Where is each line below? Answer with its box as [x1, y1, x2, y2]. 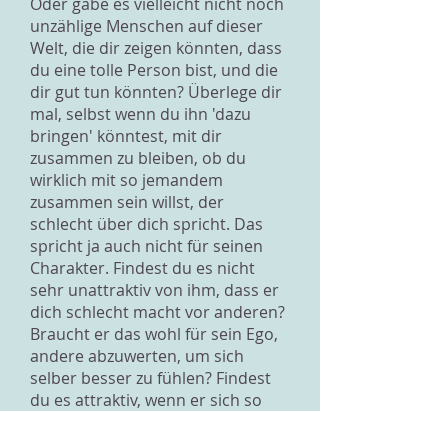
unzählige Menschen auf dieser [30, 15, 263, 37]
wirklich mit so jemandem [30, 169, 223, 191]
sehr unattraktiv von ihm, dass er [30, 279, 279, 301]
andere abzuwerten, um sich [30, 345, 244, 367]
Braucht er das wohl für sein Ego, [30, 323, 278, 345]
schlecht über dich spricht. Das [30, 213, 263, 235]
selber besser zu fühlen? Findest [30, 367, 271, 389]
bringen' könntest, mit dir [30, 125, 222, 147]
